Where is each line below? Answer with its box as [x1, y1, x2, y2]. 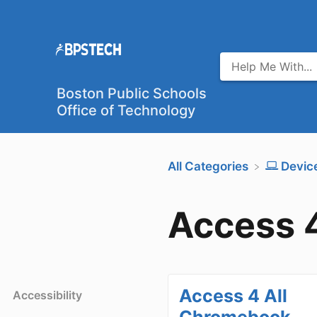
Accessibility [13, 287, 82, 302]
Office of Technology [57, 102, 195, 119]
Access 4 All [179, 284, 288, 306]
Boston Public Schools [57, 85, 207, 102]
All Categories [168, 159, 249, 174]
